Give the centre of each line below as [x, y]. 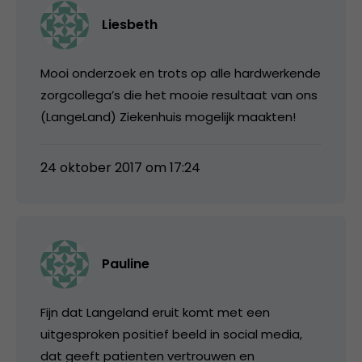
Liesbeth [130, 24]
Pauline [126, 263]
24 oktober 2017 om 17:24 [120, 167]
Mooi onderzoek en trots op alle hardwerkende [181, 73]
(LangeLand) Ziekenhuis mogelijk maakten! [168, 116]
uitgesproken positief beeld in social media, [171, 334]
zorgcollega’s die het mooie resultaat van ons [179, 95]
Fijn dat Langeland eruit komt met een [155, 312]
